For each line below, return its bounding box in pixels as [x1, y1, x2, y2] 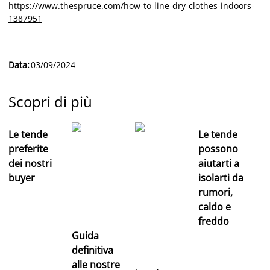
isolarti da [198, 171, 243, 184]
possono [198, 142, 238, 155]
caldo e [198, 199, 231, 213]
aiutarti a [198, 156, 239, 170]
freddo [198, 214, 229, 228]
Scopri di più [8, 91, 92, 111]
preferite [8, 142, 48, 155]
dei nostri [8, 156, 52, 170]
